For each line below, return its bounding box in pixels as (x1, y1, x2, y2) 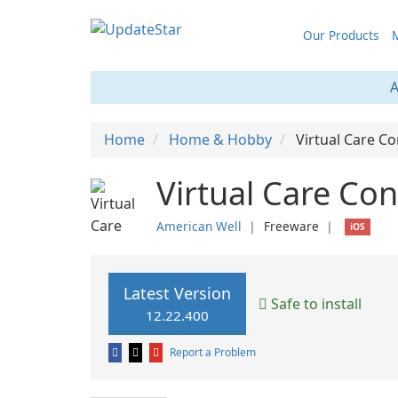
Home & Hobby (169, 130, 272, 149)
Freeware (264, 218, 319, 235)
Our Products (302, 27, 379, 44)
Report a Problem (170, 345, 256, 360)
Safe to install (267, 293, 362, 314)
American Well (156, 218, 242, 235)
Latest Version (123, 283, 231, 304)
